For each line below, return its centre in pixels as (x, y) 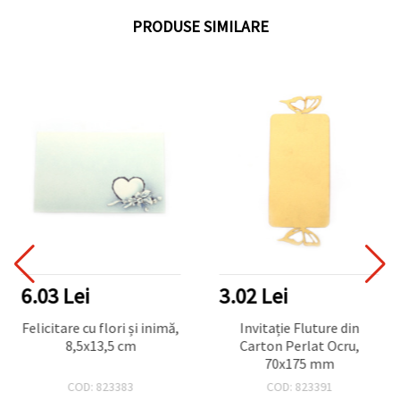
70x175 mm (299, 363)
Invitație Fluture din (299, 327)
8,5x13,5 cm (100, 345)
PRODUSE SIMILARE (200, 26)
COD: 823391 (299, 386)
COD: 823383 (100, 386)
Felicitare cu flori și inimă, (100, 327)
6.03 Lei (55, 296)
